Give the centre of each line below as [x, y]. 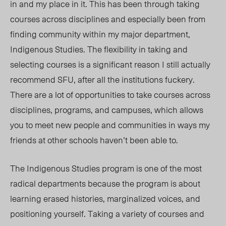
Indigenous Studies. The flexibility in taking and [99, 49]
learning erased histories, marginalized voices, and [105, 199]
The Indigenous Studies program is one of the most [106, 168]
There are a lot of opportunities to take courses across [110, 95]
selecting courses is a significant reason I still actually [110, 64]
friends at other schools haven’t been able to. [95, 140]
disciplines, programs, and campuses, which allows [107, 110]
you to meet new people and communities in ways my [110, 125]
